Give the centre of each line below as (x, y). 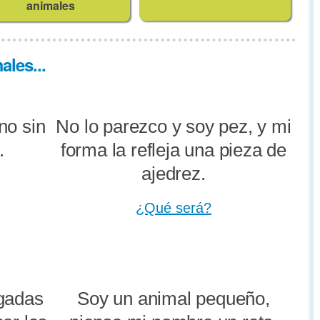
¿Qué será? (174, 208)
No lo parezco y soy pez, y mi (174, 127)
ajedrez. (174, 174)
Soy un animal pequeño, (174, 299)
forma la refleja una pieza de (174, 150)
